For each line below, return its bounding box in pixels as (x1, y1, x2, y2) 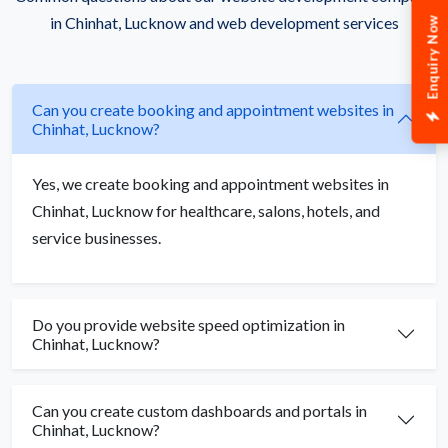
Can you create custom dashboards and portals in (32, 400, 367, 420)
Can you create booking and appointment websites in (32, 99, 394, 119)
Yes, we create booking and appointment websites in (32, 173, 389, 193)
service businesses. (32, 227, 161, 247)
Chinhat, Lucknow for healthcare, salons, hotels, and (32, 200, 380, 220)
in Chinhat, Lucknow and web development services (49, 12, 399, 32)
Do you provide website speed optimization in (32, 314, 345, 334)
